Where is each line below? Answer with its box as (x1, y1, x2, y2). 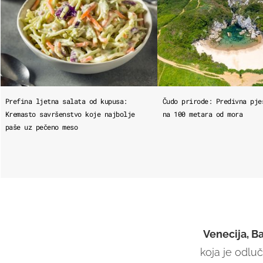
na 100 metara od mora (162, 109, 243, 119)
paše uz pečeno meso (5, 122, 78, 132)
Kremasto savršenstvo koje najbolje (5, 109, 135, 119)
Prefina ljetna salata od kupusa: (5, 96, 127, 106)
